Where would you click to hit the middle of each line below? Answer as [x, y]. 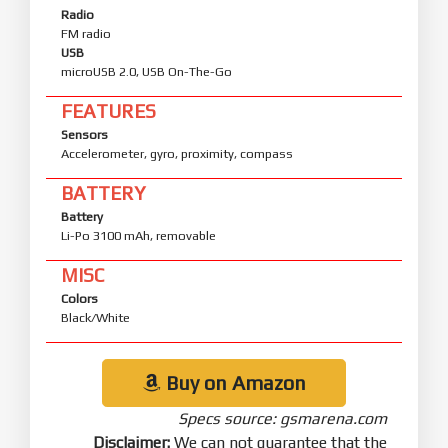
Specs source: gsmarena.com [282, 418]
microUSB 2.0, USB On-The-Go [146, 71]
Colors [79, 298]
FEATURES [108, 110]
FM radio [86, 33]
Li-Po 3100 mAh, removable [138, 235]
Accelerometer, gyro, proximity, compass [177, 153]
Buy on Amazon [233, 382]
